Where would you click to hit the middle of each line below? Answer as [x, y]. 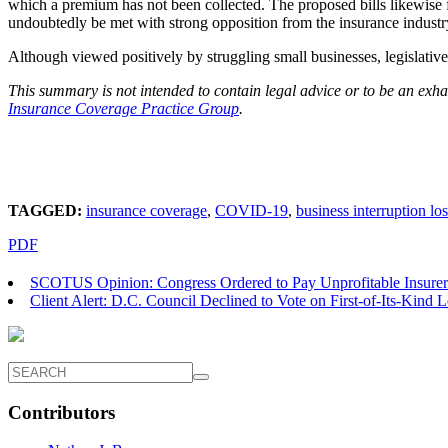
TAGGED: [45, 210]
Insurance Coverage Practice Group [123, 108]
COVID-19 [251, 210]
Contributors [61, 412]
